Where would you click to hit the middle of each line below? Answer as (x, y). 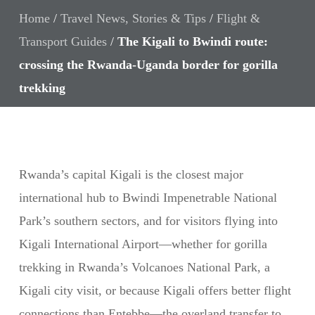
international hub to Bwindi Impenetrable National (148, 198)
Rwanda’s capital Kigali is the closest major (131, 174)
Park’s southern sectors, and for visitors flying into (148, 221)
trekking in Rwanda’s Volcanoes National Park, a (144, 267)
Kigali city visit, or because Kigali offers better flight (155, 290)
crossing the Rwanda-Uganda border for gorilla (148, 65)
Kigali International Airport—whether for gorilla (143, 244)
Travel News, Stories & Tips (133, 18)
